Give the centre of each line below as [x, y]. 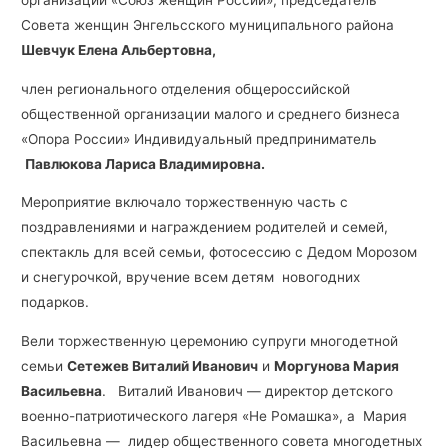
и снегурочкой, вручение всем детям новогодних [191, 277]
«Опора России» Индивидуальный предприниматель [199, 138]
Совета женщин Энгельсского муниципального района [208, 25]
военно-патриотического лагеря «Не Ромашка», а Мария [214, 416]
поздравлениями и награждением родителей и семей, [205, 227]
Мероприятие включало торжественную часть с [185, 202]
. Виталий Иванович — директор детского [248, 391]
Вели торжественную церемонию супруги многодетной [210, 341]
